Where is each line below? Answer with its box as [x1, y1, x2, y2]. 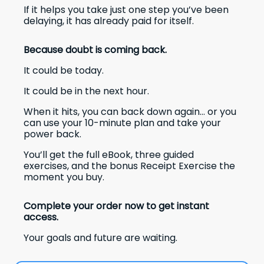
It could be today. [24, 63, 104, 77]
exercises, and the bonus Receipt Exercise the [24, 159, 235, 173]
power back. [24, 127, 81, 141]
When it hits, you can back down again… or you [24, 104, 236, 118]
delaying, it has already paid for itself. [24, 14, 194, 28]
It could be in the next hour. [24, 84, 149, 98]
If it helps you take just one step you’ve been [24, 2, 229, 16]
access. [24, 210, 58, 224]
